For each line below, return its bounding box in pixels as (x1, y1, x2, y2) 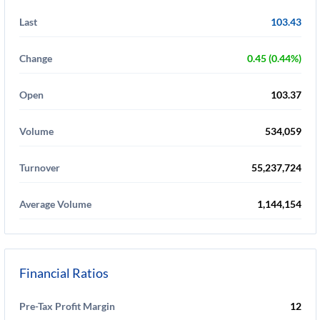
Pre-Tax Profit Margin (19, 300, 115, 312)
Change (19, 52, 52, 64)
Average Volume (19, 198, 91, 210)
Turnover (19, 161, 60, 174)
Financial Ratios (19, 265, 109, 281)
